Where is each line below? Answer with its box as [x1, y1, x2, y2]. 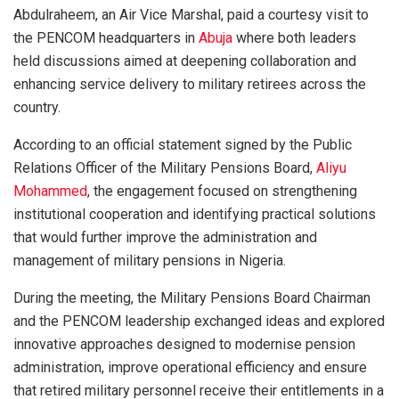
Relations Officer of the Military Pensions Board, [13, 159, 316, 176]
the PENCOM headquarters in [13, 28, 199, 46]
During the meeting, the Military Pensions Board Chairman [13, 289, 370, 306]
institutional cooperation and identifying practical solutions [13, 205, 376, 223]
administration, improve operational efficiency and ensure [13, 358, 367, 376]
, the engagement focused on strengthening [87, 182, 357, 199]
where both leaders [232, 28, 356, 46]
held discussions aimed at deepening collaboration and [13, 52, 356, 69]
